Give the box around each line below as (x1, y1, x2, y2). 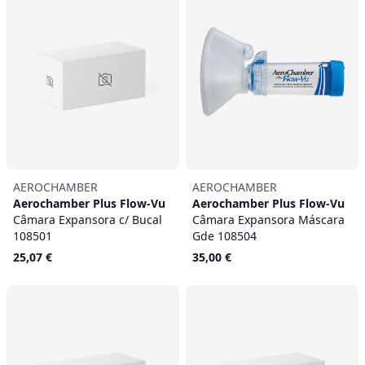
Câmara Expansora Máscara (192, 212, 345, 227)
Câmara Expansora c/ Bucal (13, 212, 162, 227)
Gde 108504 (192, 228, 257, 244)
